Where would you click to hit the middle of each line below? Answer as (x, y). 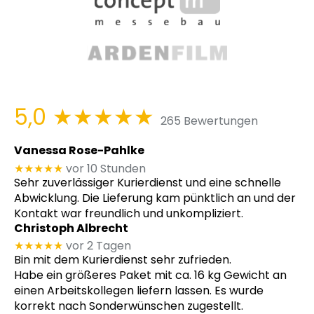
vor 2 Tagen (98, 246)
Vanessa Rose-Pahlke (79, 151)
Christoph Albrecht (71, 228)
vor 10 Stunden (106, 168)
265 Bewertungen (209, 121)
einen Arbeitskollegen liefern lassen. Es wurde (139, 291)
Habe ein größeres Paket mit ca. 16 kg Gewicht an (150, 275)
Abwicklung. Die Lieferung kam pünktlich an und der (155, 198)
